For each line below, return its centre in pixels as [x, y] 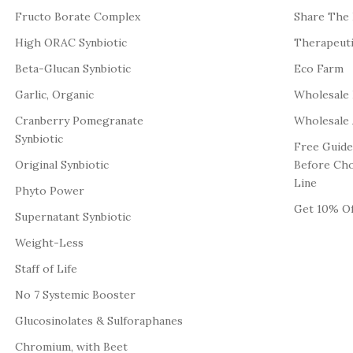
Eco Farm [319, 68]
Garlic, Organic [54, 94]
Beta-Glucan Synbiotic [72, 68]
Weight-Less [49, 242]
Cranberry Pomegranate [79, 120]
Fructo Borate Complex [77, 16]
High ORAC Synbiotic [71, 42]
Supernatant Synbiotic [72, 216]
